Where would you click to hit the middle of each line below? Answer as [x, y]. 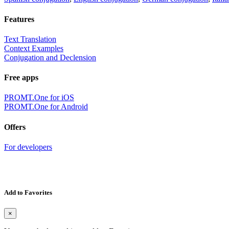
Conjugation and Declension [50, 57]
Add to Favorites [28, 193]
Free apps [21, 78]
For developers [28, 147]
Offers [15, 127]
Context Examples [34, 48]
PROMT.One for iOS [39, 98]
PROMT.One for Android [46, 107]
